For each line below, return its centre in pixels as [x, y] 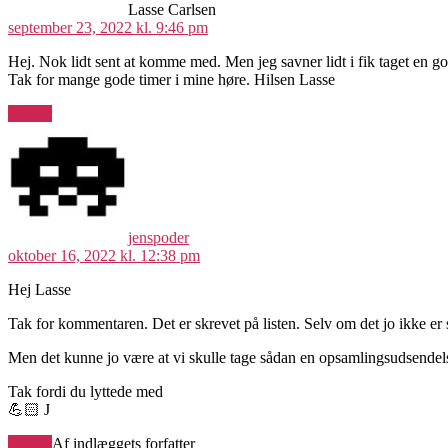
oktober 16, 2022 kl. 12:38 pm [104, 255]
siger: [205, 130]
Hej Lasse [39, 289]
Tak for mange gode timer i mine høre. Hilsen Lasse [171, 79]
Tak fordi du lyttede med [85, 391]
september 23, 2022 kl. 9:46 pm [108, 27]
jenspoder [158, 237]
